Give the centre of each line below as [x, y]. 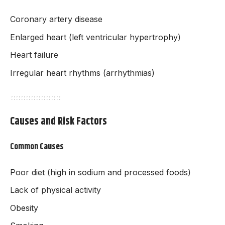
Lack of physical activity [55, 190]
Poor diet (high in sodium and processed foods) [100, 172]
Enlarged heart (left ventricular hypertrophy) [95, 37]
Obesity [24, 208]
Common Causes [37, 147]
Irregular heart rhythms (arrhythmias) [82, 73]
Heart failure [34, 55]
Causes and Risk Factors [59, 121]
